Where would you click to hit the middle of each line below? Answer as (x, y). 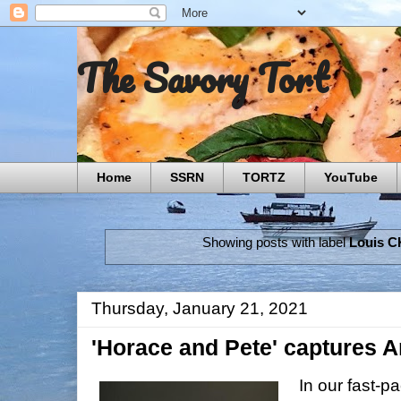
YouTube (351, 178)
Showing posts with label (275, 243)
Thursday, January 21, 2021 (200, 308)
